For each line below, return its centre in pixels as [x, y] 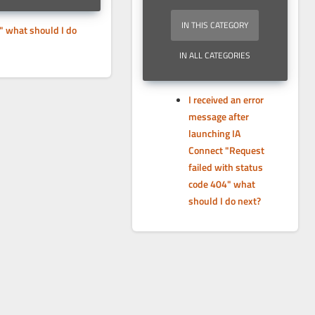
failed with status [225, 167]
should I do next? [224, 201]
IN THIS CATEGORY [215, 25]
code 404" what [221, 184]
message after [218, 116]
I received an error [226, 99]
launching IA [214, 133]
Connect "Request [226, 150]
